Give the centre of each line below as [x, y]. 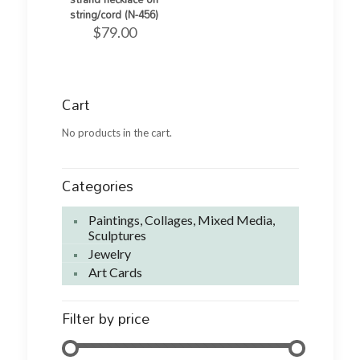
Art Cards [115, 272]
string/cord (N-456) [115, 14]
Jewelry [109, 253]
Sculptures [117, 235]
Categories [97, 185]
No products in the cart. [117, 132]
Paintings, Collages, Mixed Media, [181, 219]
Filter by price [105, 318]
